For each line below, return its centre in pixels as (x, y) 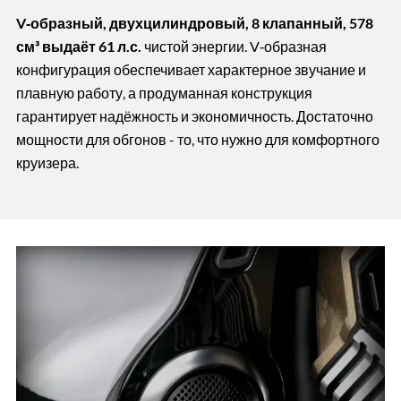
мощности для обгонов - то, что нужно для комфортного (197, 140)
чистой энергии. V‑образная (234, 47)
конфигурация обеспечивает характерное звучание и (191, 70)
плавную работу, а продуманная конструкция (164, 93)
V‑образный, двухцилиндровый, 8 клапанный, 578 (194, 23)
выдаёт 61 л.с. (91, 47)
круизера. (47, 163)
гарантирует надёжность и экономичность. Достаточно (194, 116)
